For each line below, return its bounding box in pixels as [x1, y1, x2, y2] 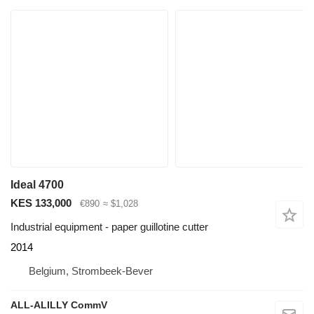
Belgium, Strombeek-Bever [29, 265, 153, 278]
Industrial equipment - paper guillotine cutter [11, 221, 208, 233]
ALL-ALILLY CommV [11, 299, 107, 311]
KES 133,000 [11, 196, 71, 209]
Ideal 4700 [11, 178, 64, 191]
